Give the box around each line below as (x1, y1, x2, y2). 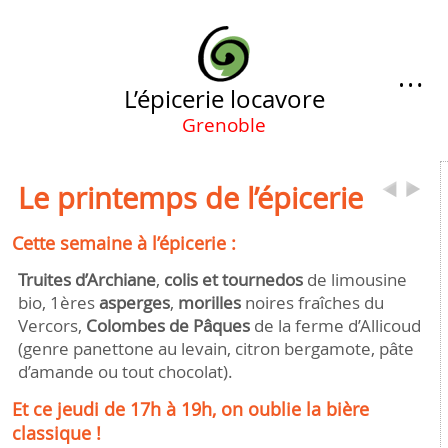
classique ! (12, 420, 102, 445)
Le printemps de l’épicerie (17, 178, 363, 217)
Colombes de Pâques (85, 313, 250, 337)
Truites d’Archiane (17, 267, 156, 291)
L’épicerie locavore (123, 83, 325, 115)
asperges (98, 290, 170, 314)
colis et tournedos (163, 267, 303, 291)
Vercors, (17, 313, 86, 337)
